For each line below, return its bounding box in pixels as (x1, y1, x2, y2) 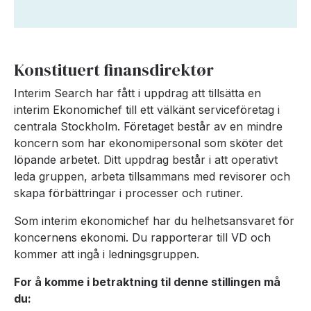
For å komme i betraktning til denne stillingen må (14, 275, 280, 289)
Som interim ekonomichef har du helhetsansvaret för (14, 214, 294, 228)
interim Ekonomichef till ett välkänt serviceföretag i (14, 103, 280, 117)
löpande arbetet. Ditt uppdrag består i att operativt (14, 153, 278, 167)
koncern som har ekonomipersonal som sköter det (14, 136, 283, 150)
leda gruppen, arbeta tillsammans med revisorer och (14, 169, 290, 183)
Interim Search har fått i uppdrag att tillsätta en (14, 86, 261, 100)
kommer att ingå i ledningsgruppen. (14, 247, 199, 261)
